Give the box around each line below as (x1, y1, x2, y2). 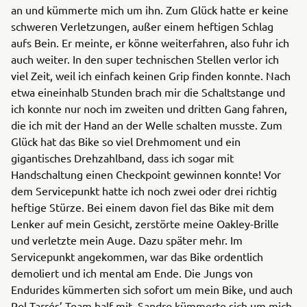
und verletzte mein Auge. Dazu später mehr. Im (11, 233, 243, 247)
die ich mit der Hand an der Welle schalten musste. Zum (11, 118, 282, 132)
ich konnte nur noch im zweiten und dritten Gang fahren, (11, 101, 287, 115)
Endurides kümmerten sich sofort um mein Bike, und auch (11, 282, 293, 296)
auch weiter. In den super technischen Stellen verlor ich (11, 52, 279, 66)
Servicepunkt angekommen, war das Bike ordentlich (11, 249, 263, 263)
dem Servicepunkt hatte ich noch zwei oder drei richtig (11, 184, 277, 197)
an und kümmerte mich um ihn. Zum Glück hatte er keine (11, 3, 288, 16)
